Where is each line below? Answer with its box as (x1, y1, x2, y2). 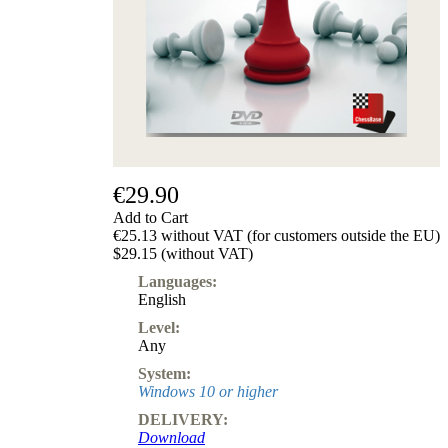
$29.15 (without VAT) (113, 244, 253, 262)
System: (138, 364, 191, 382)
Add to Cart (113, 208, 188, 226)
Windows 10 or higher (138, 382, 278, 400)
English (138, 290, 186, 308)
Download (138, 428, 205, 446)
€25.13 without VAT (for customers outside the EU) (113, 226, 440, 244)
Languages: (138, 272, 217, 290)
